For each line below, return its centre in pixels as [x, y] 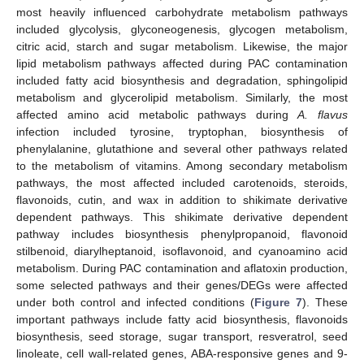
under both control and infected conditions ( [135, 303]
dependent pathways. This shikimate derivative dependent [182, 217]
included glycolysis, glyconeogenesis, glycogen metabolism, [182, 30]
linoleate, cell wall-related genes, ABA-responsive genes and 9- [182, 354]
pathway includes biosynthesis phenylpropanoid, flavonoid [182, 234]
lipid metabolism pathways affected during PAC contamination [182, 64]
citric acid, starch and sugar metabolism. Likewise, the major [182, 47]
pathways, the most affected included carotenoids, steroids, [182, 183]
